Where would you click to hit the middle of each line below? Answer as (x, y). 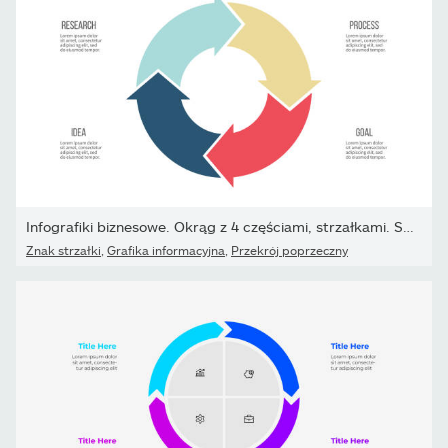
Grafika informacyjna (166, 249)
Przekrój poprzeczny (289, 249)
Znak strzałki (63, 249)
